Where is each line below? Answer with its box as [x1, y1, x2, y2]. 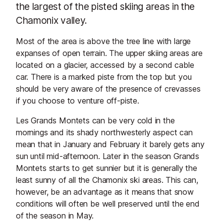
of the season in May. [16, 211, 94, 221]
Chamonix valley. [16, 14, 88, 27]
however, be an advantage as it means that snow [16, 187, 194, 197]
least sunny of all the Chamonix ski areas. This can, [16, 175, 198, 185]
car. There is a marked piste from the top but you [16, 72, 192, 82]
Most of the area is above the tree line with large [16, 36, 191, 47]
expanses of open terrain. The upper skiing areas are [16, 48, 203, 58]
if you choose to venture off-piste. [16, 96, 139, 106]
